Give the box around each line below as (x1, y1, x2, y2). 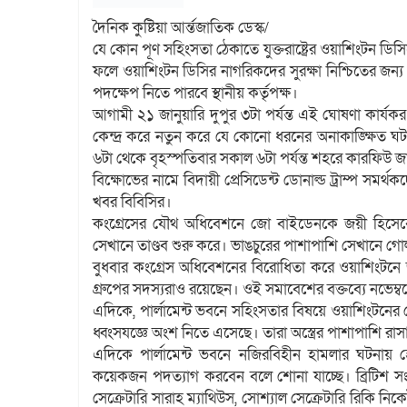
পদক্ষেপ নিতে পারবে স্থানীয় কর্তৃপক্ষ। (93, 82, 298, 104)
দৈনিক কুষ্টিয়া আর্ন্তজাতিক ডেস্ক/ (93, 16, 269, 38)
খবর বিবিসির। (93, 191, 172, 213)
